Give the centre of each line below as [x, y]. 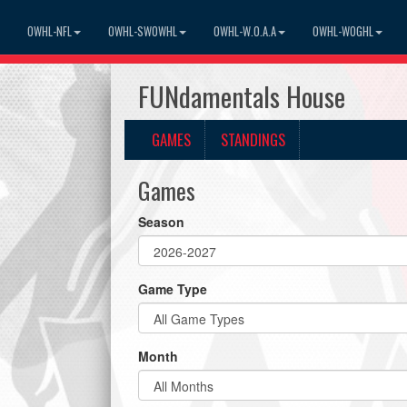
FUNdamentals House [242, 96]
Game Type [173, 289]
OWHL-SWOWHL [143, 31]
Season [161, 222]
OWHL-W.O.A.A [245, 31]
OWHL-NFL [50, 31]
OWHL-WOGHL [343, 31]
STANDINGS [253, 139]
